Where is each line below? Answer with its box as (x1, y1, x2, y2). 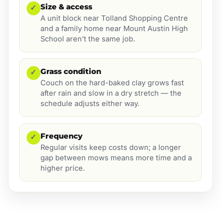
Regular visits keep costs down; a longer (40, 143, 181, 152)
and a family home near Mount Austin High (40, 24, 188, 34)
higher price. (40, 164, 85, 173)
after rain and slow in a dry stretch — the (40, 89, 182, 98)
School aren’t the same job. (40, 35, 135, 44)
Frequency (40, 131, 82, 141)
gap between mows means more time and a (40, 153, 192, 163)
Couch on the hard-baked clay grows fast (40, 78, 184, 88)
